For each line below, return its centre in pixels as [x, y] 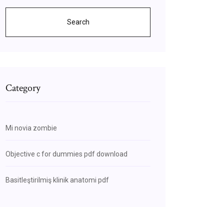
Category [23, 88]
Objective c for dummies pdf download [66, 154]
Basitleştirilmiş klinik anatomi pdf [57, 180]
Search [78, 22]
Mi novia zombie [31, 128]
